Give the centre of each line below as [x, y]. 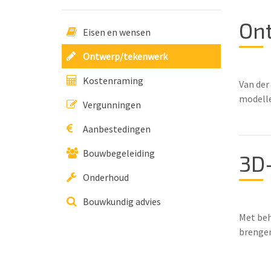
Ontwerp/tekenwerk [125, 56]
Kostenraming [113, 80]
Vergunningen [112, 105]
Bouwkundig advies [122, 201]
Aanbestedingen [117, 129]
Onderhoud [106, 177]
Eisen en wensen [117, 32]
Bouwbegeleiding [119, 153]
